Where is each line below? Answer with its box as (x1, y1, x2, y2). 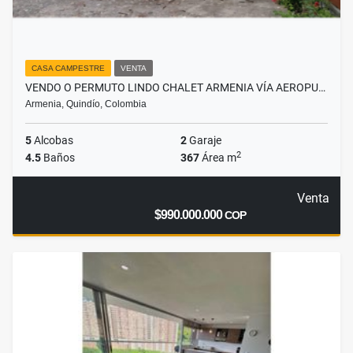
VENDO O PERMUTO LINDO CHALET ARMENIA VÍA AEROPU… (25, 81, 325, 95)
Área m (199, 151, 236, 165)
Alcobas (32, 134, 73, 147)
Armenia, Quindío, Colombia (25, 98, 147, 110)
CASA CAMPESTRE (32, 64, 105, 73)
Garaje (187, 134, 221, 147)
